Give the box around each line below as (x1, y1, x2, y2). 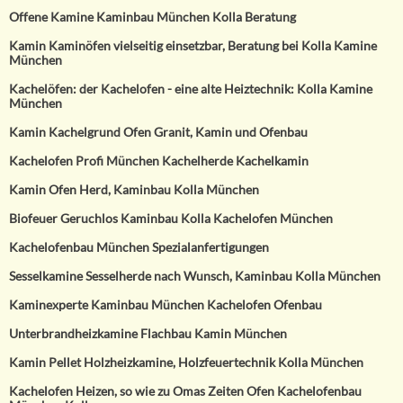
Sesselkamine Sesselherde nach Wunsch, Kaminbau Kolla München (9, 269, 381, 284)
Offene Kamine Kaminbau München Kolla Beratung (9, 10, 296, 25)
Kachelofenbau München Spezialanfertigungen (9, 240, 269, 255)
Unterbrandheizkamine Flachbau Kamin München (9, 327, 287, 342)
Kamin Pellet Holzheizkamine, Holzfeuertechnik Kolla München (9, 355, 363, 371)
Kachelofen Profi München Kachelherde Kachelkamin (9, 154, 309, 169)
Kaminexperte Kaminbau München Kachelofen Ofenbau (9, 298, 322, 313)
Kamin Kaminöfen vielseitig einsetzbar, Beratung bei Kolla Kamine (9, 39, 377, 54)
